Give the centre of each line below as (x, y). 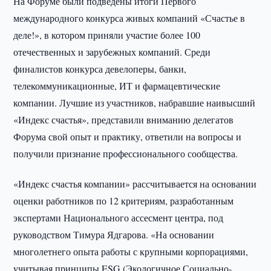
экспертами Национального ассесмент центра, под (119, 217)
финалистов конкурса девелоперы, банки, (100, 69)
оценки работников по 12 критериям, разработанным (124, 201)
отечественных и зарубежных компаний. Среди (112, 52)
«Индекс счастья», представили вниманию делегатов (124, 119)
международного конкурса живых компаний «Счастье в (129, 18)
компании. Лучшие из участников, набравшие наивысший (135, 103)
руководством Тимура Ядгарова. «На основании (114, 234)
